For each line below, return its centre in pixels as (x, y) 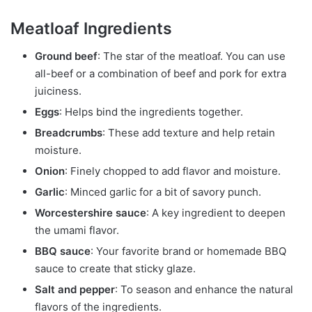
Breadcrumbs (69, 133)
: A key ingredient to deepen (216, 213)
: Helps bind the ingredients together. (151, 112)
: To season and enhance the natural (204, 290)
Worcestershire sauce (91, 213)
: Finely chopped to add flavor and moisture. (173, 171)
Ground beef (66, 56)
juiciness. (58, 91)
